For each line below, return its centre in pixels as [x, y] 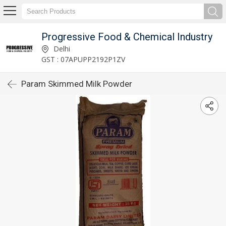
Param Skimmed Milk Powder [77, 84]
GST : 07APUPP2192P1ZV [83, 59]
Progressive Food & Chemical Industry [127, 37]
